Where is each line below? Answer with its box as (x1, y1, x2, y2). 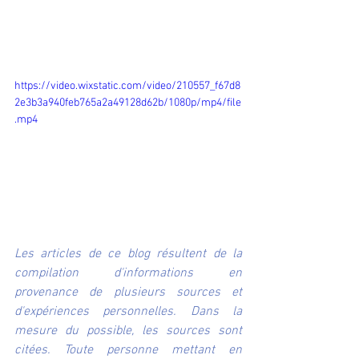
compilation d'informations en (14, 265, 242, 282)
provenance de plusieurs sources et (14, 284, 242, 301)
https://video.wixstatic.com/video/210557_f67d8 (14, 79, 240, 94)
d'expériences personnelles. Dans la (14, 304, 242, 321)
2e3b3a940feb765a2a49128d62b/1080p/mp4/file (14, 96, 241, 111)
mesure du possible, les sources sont (14, 323, 242, 340)
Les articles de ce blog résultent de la (14, 246, 242, 263)
